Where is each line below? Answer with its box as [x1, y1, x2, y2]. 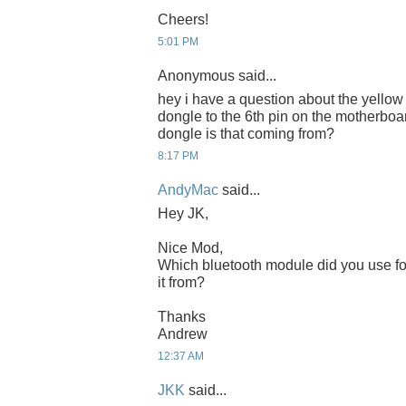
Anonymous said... [158, 68, 276, 84]
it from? [158, 274, 205, 290]
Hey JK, [158, 205, 208, 221]
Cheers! [158, 11, 208, 27]
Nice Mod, [158, 239, 223, 256]
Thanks [158, 308, 206, 324]
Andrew [158, 325, 208, 342]
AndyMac [158, 182, 218, 198]
